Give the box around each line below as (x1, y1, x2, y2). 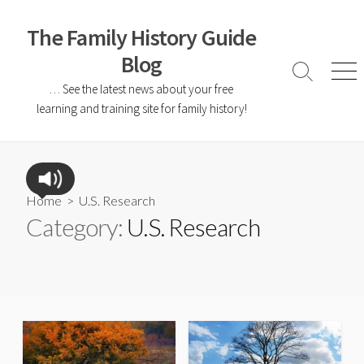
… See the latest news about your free (50, 81, 233, 97)
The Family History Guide (26, 23, 257, 52)
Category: (26, 212, 128, 242)
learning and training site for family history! (36, 101, 247, 116)
